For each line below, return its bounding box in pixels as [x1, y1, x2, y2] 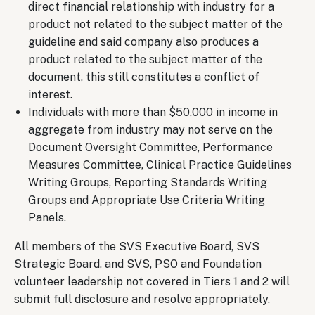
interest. [28, 87, 72, 101]
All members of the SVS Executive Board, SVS [14, 239, 259, 253]
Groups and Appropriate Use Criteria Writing [28, 193, 265, 207]
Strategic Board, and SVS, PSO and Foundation [14, 257, 262, 271]
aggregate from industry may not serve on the [28, 122, 273, 136]
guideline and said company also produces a [28, 34, 259, 49]
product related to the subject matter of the [28, 52, 262, 66]
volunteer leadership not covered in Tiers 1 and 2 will [14, 274, 290, 288]
